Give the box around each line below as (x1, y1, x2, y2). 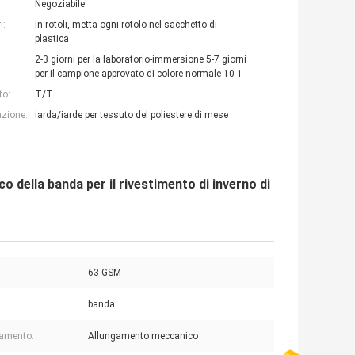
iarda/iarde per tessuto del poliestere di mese (35, 109, 228, 121)
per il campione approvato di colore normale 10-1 (35, 68, 242, 80)
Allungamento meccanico (88, 330, 198, 342)
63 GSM (88, 267, 121, 279)
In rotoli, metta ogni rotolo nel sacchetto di (35, 19, 217, 31)
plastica (35, 33, 69, 45)
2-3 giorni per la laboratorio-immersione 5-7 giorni (35, 54, 246, 66)
